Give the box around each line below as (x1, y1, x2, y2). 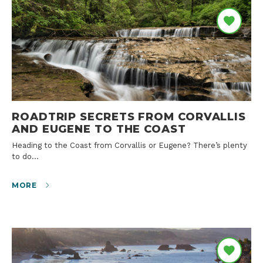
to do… (12, 151, 39, 161)
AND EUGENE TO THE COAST (12, 122, 186, 136)
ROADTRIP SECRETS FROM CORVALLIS (12, 109, 247, 123)
